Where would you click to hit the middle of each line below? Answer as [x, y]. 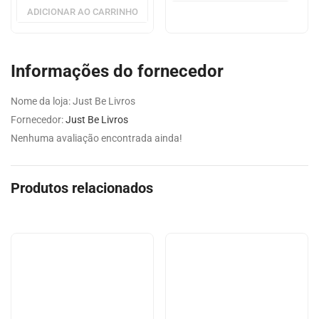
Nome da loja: [41, 101]
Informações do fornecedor [117, 71]
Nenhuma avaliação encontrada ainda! [96, 138]
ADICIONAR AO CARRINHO [82, 11]
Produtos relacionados [82, 188]
